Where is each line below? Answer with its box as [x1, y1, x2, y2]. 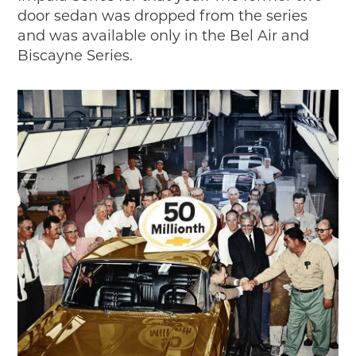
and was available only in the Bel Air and [17, 27, 310, 45]
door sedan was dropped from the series [17, 7, 308, 25]
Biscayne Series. [17, 47, 133, 65]
